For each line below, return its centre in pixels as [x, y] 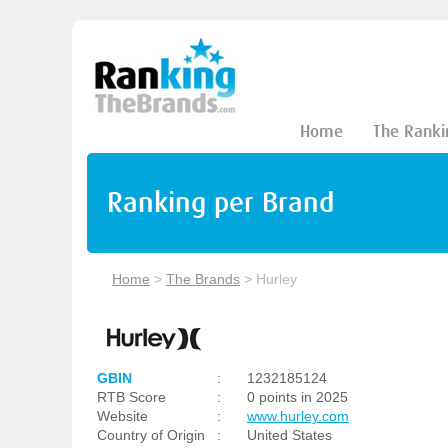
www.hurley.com [298, 416]
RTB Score [131, 397]
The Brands [203, 279]
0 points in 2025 [297, 397]
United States [289, 435]
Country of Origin [151, 435]
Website [122, 416]
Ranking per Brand [220, 202]
